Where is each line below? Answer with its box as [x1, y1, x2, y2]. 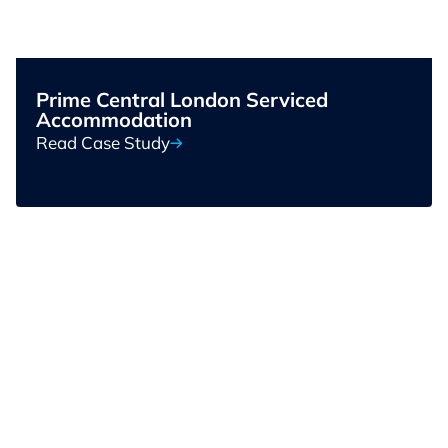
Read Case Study [36, 132, 170, 154]
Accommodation [36, 107, 192, 133]
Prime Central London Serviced [36, 87, 328, 113]
